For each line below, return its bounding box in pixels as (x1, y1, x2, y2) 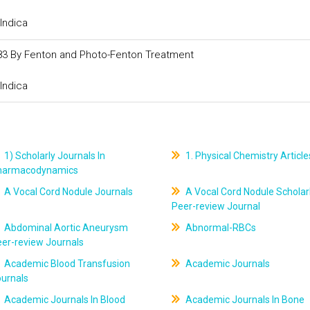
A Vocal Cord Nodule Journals (2, 186, 134, 197)
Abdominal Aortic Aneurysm (2, 222, 129, 233)
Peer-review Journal (171, 201, 260, 212)
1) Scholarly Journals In (2, 150, 106, 161)
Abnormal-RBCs (183, 222, 256, 233)
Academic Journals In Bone (183, 294, 304, 305)
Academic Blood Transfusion (2, 258, 131, 269)
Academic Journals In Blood (2, 294, 126, 305)
